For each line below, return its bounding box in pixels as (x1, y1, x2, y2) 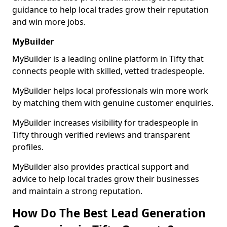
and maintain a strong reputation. (12, 185, 142, 197)
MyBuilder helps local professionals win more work (12, 85, 208, 96)
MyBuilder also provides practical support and (12, 161, 189, 172)
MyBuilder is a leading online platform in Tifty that (12, 53, 204, 64)
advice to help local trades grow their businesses (12, 173, 199, 184)
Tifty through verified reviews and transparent (12, 129, 190, 140)
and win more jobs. (12, 16, 86, 27)
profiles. (12, 141, 44, 153)
